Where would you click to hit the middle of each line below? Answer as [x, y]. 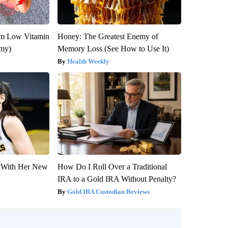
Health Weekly [88, 61]
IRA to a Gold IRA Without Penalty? [117, 179]
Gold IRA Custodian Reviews [108, 191]
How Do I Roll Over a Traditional [112, 166]
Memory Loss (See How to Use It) [113, 48]
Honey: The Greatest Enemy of [108, 36]
